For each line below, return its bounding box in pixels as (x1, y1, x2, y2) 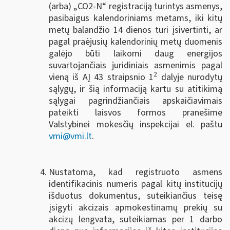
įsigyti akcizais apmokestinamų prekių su (49, 201, 222, 214)
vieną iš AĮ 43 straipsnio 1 (49, 70, 154, 84)
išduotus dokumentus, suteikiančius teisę (49, 189, 222, 202)
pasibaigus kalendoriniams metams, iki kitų (49, 11, 222, 25)
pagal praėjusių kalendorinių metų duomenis (49, 35, 222, 48)
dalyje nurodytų (157, 70, 223, 84)
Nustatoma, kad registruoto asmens (49, 165, 222, 179)
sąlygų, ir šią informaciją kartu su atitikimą (49, 82, 222, 95)
